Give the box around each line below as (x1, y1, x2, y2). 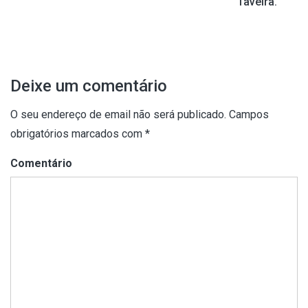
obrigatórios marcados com (10, 127, 145, 141)
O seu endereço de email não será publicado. (10, 108, 226, 122)
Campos (226, 108, 269, 122)
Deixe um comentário (10, 76, 167, 96)
